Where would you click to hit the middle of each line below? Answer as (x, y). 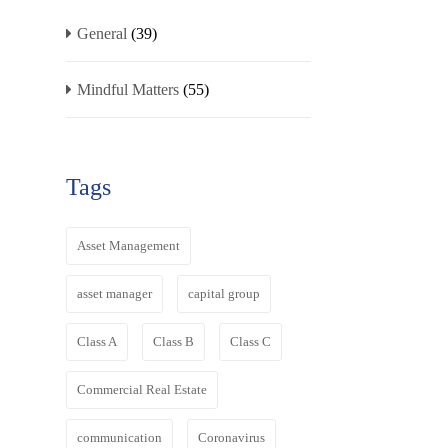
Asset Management (128, 245)
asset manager (114, 293)
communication (119, 437)
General (102, 33)
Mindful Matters (128, 89)
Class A (97, 341)
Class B (173, 341)
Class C (250, 341)
